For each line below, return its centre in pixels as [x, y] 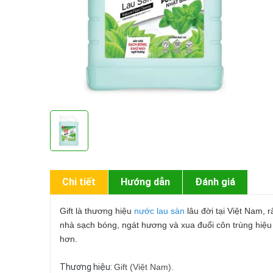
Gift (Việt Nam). [144, 267]
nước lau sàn [159, 211]
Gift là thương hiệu [97, 211]
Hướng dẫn [145, 182]
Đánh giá [215, 182]
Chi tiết [79, 182]
